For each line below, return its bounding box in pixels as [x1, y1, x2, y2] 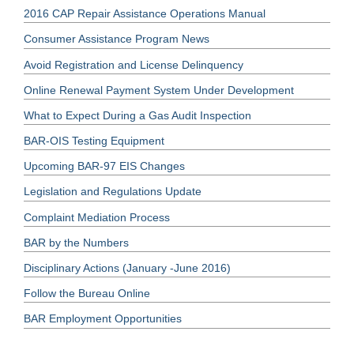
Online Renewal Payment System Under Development [24, 83, 294, 96]
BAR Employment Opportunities [24, 312, 182, 326]
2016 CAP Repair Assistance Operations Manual [24, 7, 265, 21]
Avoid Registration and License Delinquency [24, 58, 243, 71]
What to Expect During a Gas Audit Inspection [24, 108, 251, 122]
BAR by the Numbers [24, 235, 129, 249]
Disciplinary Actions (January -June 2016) [24, 262, 231, 274]
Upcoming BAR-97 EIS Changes [24, 160, 185, 173]
